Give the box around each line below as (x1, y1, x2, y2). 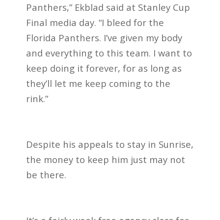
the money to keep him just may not (26, 153, 185, 165)
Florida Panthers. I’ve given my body (26, 31, 182, 44)
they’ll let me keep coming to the (26, 77, 170, 89)
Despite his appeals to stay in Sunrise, (26, 137, 193, 150)
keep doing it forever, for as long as (26, 61, 182, 74)
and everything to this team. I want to (26, 46, 192, 59)
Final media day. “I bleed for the (26, 16, 164, 28)
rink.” (26, 92, 48, 105)
